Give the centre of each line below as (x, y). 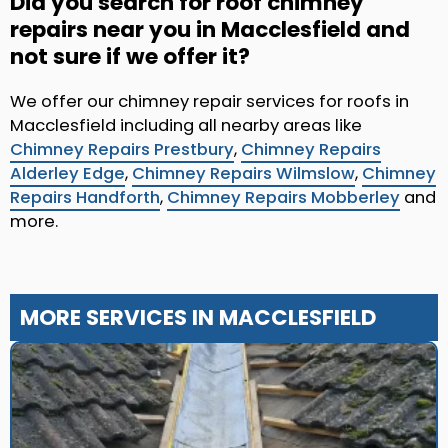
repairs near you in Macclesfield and (210, 30)
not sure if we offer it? (130, 57)
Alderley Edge (67, 174)
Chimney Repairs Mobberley (283, 198)
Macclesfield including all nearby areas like (186, 126)
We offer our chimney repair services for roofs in (209, 102)
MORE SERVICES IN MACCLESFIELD (198, 318)
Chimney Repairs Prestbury (122, 150)
